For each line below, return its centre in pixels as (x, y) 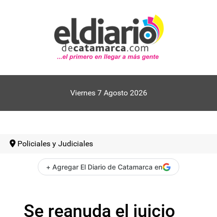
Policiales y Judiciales (55, 144)
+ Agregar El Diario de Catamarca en (104, 167)
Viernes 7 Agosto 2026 (108, 93)
